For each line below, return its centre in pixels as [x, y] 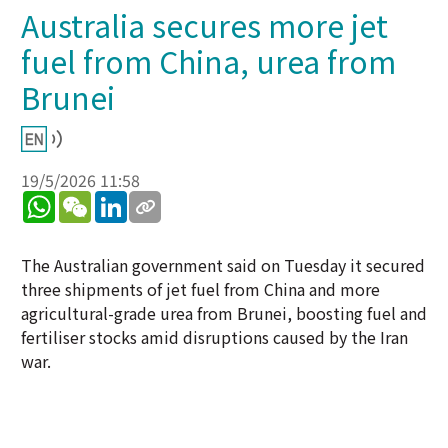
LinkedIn [159, 199]
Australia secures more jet [204, 25]
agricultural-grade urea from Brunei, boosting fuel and [224, 313]
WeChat [119, 199]
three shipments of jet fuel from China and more [200, 289]
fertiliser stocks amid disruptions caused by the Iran [214, 337]
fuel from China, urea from [208, 61]
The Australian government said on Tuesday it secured [223, 265]
